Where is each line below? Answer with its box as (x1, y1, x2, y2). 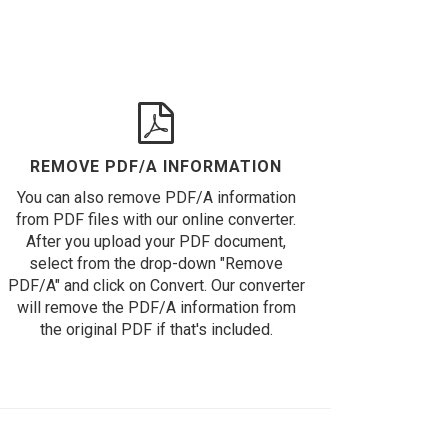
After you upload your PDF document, (26, 232, 286, 251)
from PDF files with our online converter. (16, 210, 296, 229)
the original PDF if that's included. (39, 320, 273, 339)
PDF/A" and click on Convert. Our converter (7, 276, 305, 295)
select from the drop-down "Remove (29, 254, 283, 273)
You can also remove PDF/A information (16, 188, 296, 207)
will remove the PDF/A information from (16, 298, 296, 317)
